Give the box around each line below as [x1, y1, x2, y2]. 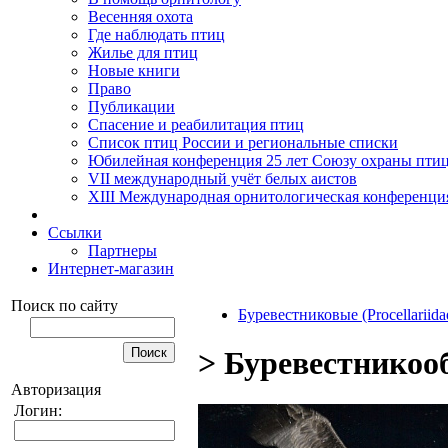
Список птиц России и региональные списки [88, 134, 398, 151]
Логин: [14, 402, 62, 419]
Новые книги [88, 62, 180, 79]
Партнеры [88, 242, 157, 259]
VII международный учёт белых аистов [88, 170, 357, 187]
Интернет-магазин [48, 260, 174, 277]
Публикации [88, 98, 175, 115]
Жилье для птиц [88, 44, 198, 61]
